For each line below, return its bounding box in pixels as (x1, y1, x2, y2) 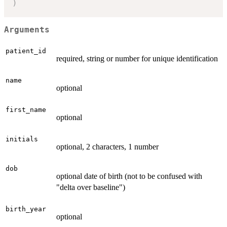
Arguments (4, 25, 50, 35)
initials (6, 135, 38, 143)
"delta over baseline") (56, 182, 125, 192)
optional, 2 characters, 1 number (56, 142, 159, 151)
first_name (6, 105, 46, 113)
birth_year (6, 205, 46, 213)
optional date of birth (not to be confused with (56, 171, 202, 180)
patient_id (6, 47, 46, 55)
